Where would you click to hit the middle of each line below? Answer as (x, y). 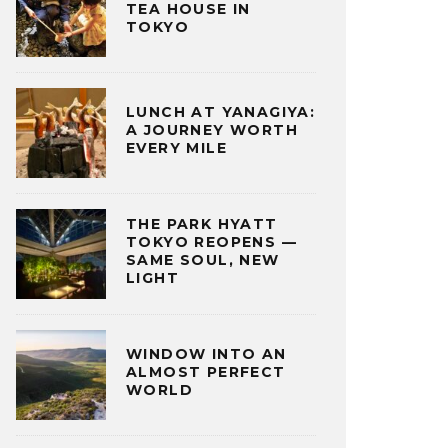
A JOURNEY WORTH (212, 130)
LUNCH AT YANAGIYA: (221, 112)
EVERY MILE (177, 148)
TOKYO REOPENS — (211, 242)
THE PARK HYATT (202, 224)
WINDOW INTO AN (206, 354)
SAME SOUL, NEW (203, 260)
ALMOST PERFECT (206, 372)
